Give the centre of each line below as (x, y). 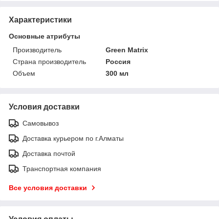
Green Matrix (127, 50)
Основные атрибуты (44, 36)
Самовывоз (41, 123)
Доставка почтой (49, 153)
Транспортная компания (62, 168)
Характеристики (40, 20)
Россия (118, 61)
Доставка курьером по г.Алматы (73, 138)
